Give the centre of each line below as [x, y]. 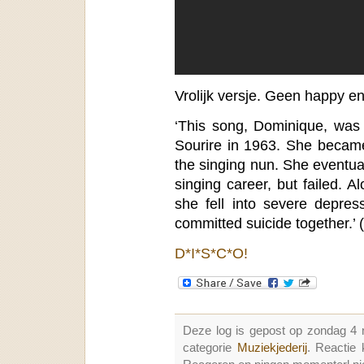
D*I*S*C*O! [211, 253]
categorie [210, 348]
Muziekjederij [272, 348]
